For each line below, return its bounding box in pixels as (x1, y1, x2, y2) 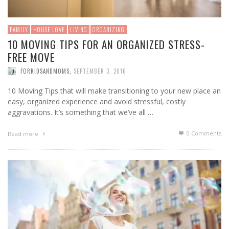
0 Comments (185, 129, 221, 137)
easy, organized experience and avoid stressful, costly (8, 96, 186, 106)
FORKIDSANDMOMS (20, 66, 70, 75)
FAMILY (10, 25, 28, 34)
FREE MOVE (8, 49, 55, 65)
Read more (8, 129, 40, 138)
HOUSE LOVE (33, 25, 65, 34)
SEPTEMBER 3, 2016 (74, 66, 126, 75)
